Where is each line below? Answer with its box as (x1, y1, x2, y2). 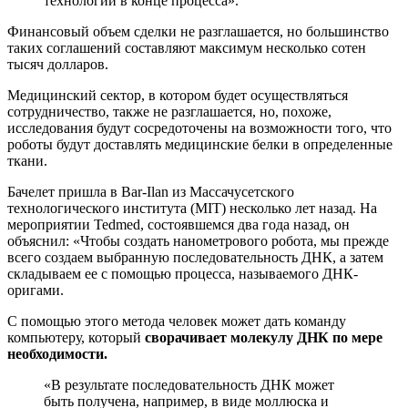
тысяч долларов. (7, 56, 112, 72)
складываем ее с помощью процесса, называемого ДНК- (7, 265, 358, 281)
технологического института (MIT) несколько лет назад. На (7, 199, 377, 216)
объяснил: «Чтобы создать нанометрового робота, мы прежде (7, 232, 389, 249)
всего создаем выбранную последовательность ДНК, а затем (7, 249, 383, 265)
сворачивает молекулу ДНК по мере (145, 329, 382, 345)
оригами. (7, 281, 67, 298)
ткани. (7, 152, 47, 168)
